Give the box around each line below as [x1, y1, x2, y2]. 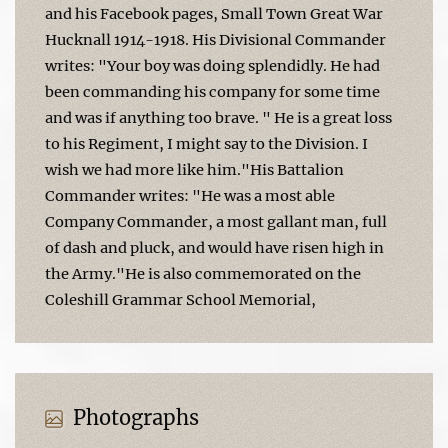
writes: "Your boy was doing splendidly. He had [45, 56, 380, 75]
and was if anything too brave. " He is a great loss [45, 108, 392, 127]
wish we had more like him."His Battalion [45, 160, 344, 179]
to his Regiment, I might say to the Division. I [45, 134, 368, 153]
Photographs [68, 404, 199, 430]
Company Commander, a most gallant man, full [45, 212, 387, 231]
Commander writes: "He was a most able [45, 186, 335, 205]
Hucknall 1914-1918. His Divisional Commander [45, 30, 386, 49]
